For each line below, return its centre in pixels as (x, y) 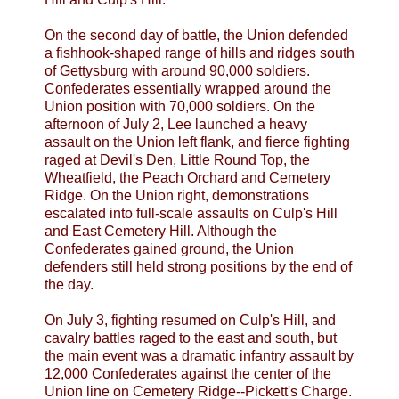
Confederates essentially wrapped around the (188, 88)
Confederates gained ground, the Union (169, 248)
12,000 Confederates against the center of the (188, 373)
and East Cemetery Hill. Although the (161, 231)
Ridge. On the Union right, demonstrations (177, 195)
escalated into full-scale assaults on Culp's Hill (191, 213)
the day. (69, 284)
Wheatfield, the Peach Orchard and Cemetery (187, 177)
